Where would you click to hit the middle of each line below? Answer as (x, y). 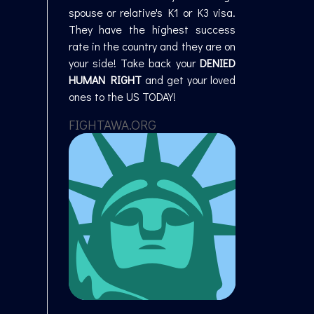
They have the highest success (152, 29)
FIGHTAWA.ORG (112, 124)
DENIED (218, 62)
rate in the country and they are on (152, 46)
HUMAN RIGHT (105, 79)
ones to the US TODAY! (122, 96)
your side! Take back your (134, 62)
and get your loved (189, 79)
